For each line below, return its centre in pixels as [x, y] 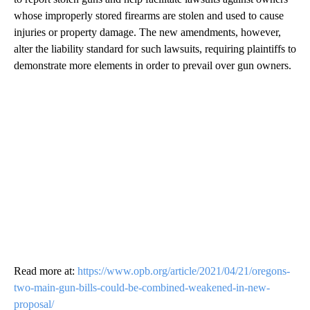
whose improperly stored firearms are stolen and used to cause [149, 16]
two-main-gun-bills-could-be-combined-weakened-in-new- [142, 288]
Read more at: [46, 271]
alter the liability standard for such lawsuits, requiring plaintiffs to [155, 49]
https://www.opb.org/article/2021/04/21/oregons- [184, 271]
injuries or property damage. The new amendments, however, [147, 33]
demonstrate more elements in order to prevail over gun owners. [153, 66]
